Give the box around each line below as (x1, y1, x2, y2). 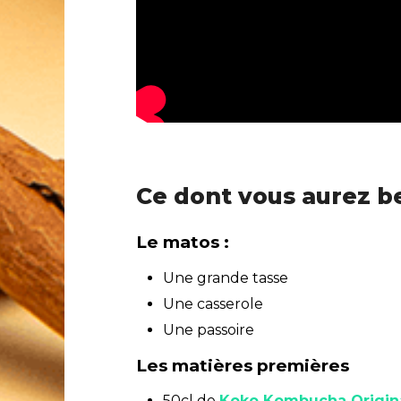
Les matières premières (136, 354, 349, 376)
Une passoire (163, 320, 254, 338)
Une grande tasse (163, 269, 288, 286)
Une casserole (163, 294, 263, 312)
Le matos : (136, 232, 229, 253)
